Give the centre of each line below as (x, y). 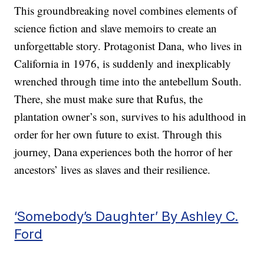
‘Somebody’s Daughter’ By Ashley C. (126, 216)
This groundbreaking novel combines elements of (126, 11)
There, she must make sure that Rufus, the (109, 99)
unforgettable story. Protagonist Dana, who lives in (128, 46)
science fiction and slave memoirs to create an (116, 28)
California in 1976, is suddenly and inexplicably (123, 64)
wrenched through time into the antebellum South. (128, 81)
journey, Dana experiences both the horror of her (123, 152)
